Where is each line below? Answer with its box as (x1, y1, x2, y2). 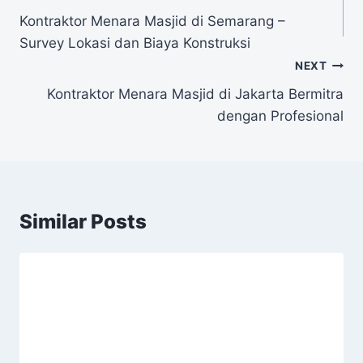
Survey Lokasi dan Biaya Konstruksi (19, 35, 250, 52)
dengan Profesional (217, 107, 344, 124)
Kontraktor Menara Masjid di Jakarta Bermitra (47, 85, 344, 102)
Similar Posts (19, 209, 147, 233)
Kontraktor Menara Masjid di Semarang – (19, 13, 285, 30)
